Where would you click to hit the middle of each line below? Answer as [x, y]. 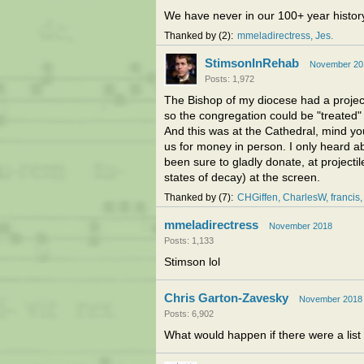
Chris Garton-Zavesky [226, 298]
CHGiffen [258, 197]
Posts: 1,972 [230, 79]
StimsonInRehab [252, 63]
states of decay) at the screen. [242, 178]
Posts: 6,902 [189, 314]
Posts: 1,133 [189, 240]
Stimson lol [192, 262]
